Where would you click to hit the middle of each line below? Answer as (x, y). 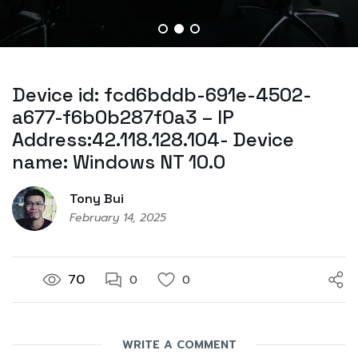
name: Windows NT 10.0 (119, 162)
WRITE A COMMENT (179, 345)
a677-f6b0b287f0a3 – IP (123, 117)
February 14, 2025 (118, 217)
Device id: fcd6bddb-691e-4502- (162, 95)
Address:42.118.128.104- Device (153, 140)
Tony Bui (97, 198)
